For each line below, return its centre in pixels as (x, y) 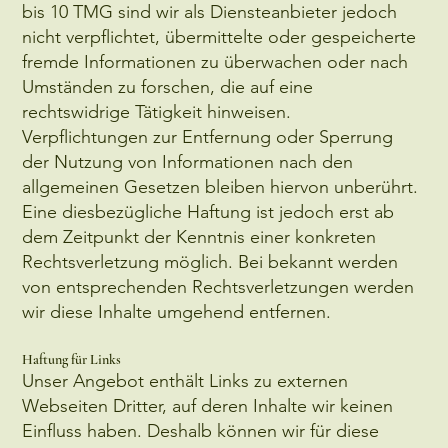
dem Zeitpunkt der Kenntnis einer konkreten (199, 236)
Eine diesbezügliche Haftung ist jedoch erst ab (208, 211)
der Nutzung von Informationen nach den (188, 161)
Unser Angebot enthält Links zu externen (185, 380)
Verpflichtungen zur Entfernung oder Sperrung (208, 136)
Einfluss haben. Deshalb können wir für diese (201, 430)
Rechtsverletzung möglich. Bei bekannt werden (210, 261)
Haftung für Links (72, 359)
